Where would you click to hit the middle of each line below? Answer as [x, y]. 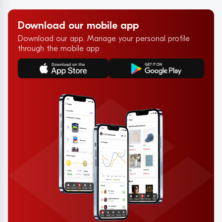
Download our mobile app [78, 25]
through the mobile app [59, 48]
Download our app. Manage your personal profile [104, 38]
